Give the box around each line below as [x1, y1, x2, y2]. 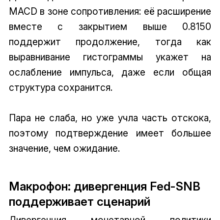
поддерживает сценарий [8, 194, 150, 209]
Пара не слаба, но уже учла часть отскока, [8, 112, 212, 124]
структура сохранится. [8, 82, 112, 94]
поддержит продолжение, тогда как [8, 36, 212, 48]
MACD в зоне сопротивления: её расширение [8, 5, 212, 18]
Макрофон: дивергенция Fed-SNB [8, 179, 200, 193]
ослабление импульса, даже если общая [8, 66, 212, 79]
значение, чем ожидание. [8, 142, 120, 155]
